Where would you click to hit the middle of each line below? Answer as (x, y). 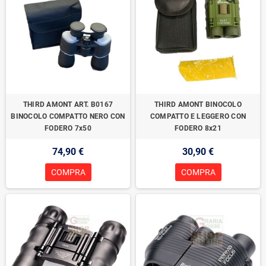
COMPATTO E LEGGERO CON (198, 116)
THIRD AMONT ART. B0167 (68, 104)
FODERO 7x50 (68, 128)
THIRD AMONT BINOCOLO (198, 104)
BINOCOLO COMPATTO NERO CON (68, 116)
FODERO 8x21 (198, 128)
